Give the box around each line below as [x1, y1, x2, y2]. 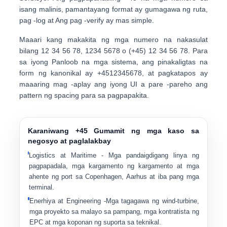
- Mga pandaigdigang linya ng [96, 152, 199, 159]
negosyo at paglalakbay [28, 137, 111, 145]
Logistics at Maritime [29, 152, 97, 159]
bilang [19, 47, 42, 55]
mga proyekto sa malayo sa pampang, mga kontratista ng [29, 208, 199, 215]
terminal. [29, 183, 55, 191]
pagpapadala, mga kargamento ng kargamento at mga [29, 162, 199, 170]
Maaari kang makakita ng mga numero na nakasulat [19, 35, 208, 44]
